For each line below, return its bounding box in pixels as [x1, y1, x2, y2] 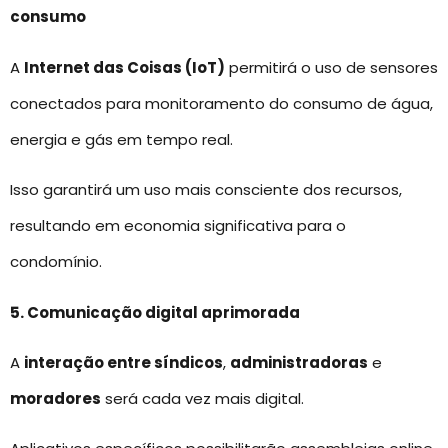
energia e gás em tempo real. [10, 128, 233, 150]
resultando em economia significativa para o [10, 215, 346, 237]
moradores [10, 388, 101, 410]
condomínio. [10, 251, 102, 273]
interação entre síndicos [24, 352, 223, 374]
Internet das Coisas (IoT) [24, 56, 225, 78]
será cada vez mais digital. [101, 388, 304, 410]
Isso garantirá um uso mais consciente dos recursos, [10, 179, 402, 201]
